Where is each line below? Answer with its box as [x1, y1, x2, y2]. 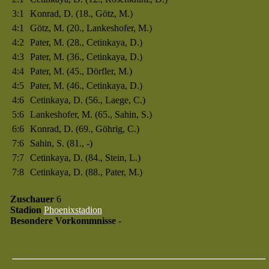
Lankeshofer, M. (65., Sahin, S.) [29, 109, 152, 119]
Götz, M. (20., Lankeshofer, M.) [29, 23, 152, 33]
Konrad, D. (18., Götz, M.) [29, 8, 133, 19]
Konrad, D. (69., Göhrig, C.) [29, 124, 139, 134]
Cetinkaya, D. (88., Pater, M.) [29, 167, 142, 177]
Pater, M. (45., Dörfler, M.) [29, 66, 132, 76]
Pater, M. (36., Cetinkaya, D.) [29, 52, 142, 62]
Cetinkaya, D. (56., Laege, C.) [29, 95, 145, 105]
